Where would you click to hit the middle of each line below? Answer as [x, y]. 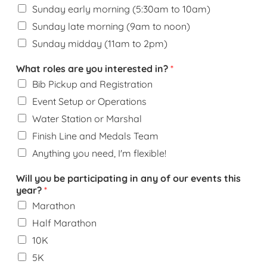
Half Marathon [64, 223]
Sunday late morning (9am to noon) [111, 26]
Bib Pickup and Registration [92, 84]
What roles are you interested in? [93, 68]
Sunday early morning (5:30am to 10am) [121, 9]
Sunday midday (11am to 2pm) [100, 43]
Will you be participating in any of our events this [128, 178]
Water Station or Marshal [87, 118]
